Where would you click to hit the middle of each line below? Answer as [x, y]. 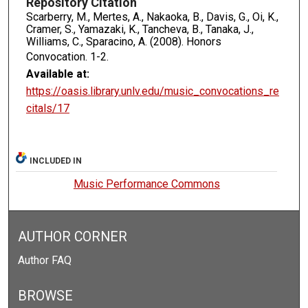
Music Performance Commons [146, 184]
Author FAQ [45, 261]
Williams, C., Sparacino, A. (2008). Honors [123, 41]
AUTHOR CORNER [73, 237]
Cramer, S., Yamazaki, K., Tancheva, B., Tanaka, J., [140, 29]
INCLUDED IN [56, 161]
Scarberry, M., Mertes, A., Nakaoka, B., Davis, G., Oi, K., [152, 16]
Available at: [57, 74]
